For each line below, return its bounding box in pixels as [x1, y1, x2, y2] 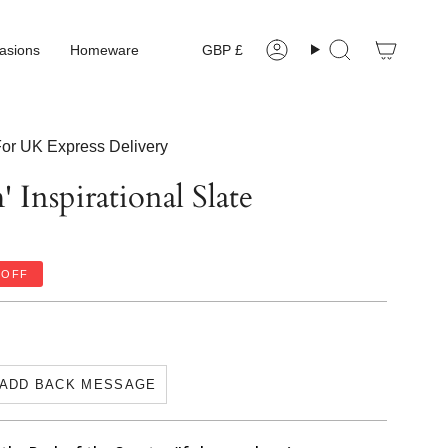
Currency [190, 9, 369, 68]
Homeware [70, 41, 139, 58]
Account [264, 49, 323, 67]
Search [310, 49, 362, 67]
